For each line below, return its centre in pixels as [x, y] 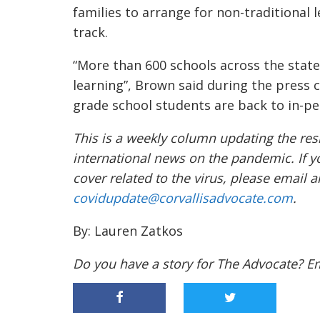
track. [92, 32]
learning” [100, 85]
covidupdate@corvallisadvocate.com [183, 198]
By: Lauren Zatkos [128, 231]
